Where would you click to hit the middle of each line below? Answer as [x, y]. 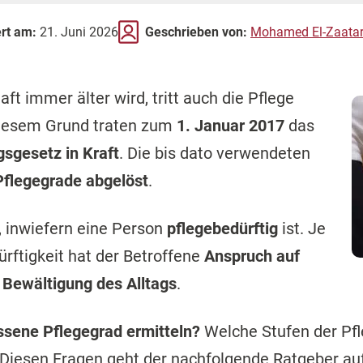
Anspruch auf [252, 256]
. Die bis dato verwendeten [215, 153]
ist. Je [302, 228]
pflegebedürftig [222, 228]
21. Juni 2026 [77, 32]
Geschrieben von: [196, 32]
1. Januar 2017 [231, 126]
